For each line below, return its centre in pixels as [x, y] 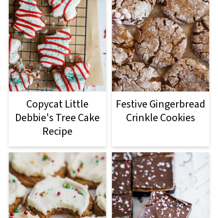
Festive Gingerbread [161, 104]
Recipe [57, 131]
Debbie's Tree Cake [57, 118]
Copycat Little [57, 104]
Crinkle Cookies [161, 118]
